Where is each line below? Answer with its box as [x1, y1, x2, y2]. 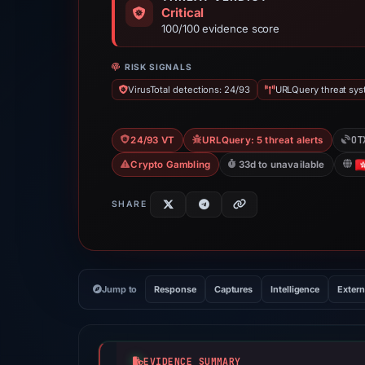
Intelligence [270, 284, 320, 295]
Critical [161, 5, 204, 20]
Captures [213, 284, 253, 295]
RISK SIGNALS [124, 62, 192, 72]
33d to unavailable [238, 159, 325, 170]
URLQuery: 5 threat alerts [202, 134, 323, 146]
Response [154, 284, 196, 295]
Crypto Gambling [130, 159, 211, 170]
